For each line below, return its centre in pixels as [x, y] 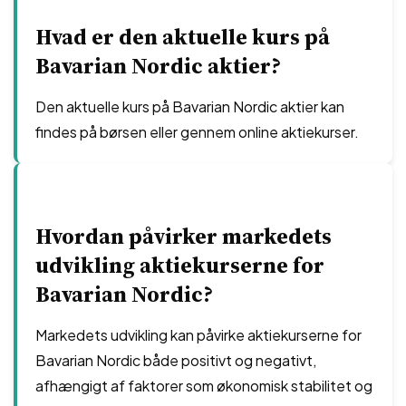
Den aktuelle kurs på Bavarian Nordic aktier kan [190, 106]
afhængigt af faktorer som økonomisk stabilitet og [204, 386]
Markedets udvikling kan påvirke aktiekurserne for [198, 335]
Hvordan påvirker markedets [184, 236]
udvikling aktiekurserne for [180, 265]
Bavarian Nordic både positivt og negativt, [176, 360]
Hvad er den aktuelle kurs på [183, 37]
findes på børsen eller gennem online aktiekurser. [197, 132]
